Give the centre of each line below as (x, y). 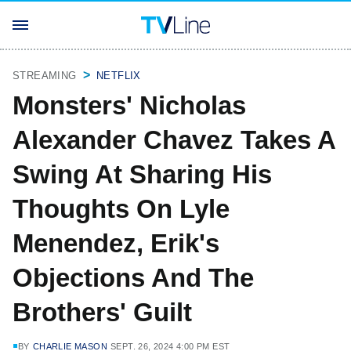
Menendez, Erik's (116, 243)
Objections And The (133, 278)
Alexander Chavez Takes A (174, 140)
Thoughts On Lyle (121, 209)
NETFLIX (119, 76)
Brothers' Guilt (102, 312)
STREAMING (45, 76)
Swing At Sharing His (142, 174)
